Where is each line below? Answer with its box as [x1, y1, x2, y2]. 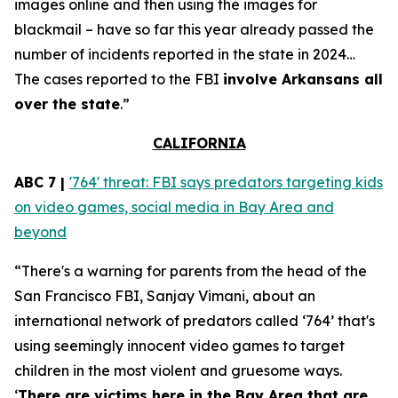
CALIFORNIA [152, 134, 246, 152]
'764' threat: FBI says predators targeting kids [69, 173, 383, 191]
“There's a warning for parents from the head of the [14, 262, 367, 280]
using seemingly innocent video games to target [14, 337, 345, 354]
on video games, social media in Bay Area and [14, 198, 334, 216]
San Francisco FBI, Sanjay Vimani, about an [14, 287, 315, 305]
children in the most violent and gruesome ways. [14, 362, 342, 379]
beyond [14, 223, 67, 241]
